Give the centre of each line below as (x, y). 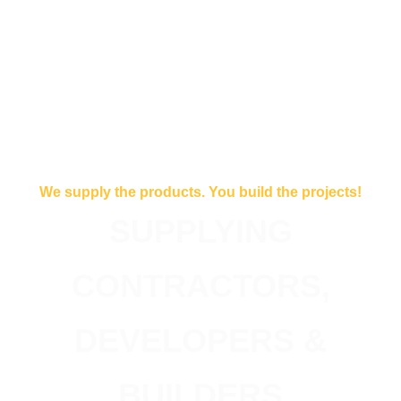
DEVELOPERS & (200, 341)
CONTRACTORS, (200, 286)
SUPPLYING (200, 231)
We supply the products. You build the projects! (200, 192)
